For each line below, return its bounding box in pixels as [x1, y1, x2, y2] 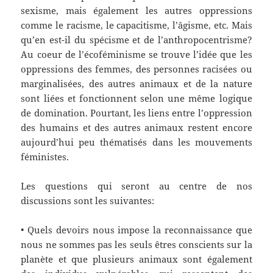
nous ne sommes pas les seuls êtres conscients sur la [21, 238, 252, 251]
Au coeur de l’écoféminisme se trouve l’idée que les [21, 48, 252, 61]
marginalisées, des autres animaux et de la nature [21, 77, 252, 90]
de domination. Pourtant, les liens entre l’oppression [21, 107, 252, 119]
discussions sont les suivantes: [21, 194, 155, 207]
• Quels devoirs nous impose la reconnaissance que [21, 224, 252, 236]
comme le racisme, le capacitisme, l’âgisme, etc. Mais [21, 19, 252, 32]
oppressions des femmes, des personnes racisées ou [21, 63, 252, 76]
